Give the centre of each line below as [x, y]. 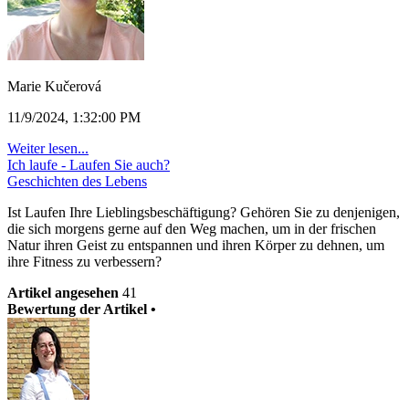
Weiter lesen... [48, 148]
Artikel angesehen [63, 293]
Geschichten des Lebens [77, 181]
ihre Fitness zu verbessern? [84, 262]
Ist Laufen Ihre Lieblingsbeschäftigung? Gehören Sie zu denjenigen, [204, 212]
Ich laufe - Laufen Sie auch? [89, 165]
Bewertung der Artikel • [82, 309]
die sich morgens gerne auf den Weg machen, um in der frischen [192, 229]
